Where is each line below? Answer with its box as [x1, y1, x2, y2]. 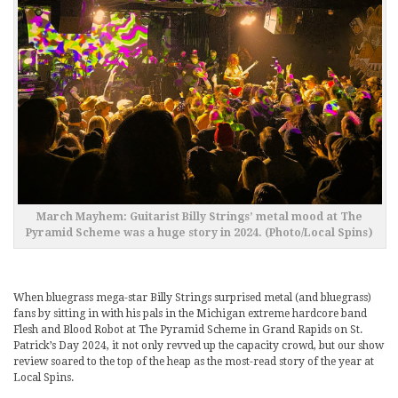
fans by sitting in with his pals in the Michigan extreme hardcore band [13, 306, 367, 320]
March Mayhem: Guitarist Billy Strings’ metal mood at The [36, 210, 363, 223]
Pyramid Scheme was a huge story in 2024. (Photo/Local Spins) [26, 226, 374, 239]
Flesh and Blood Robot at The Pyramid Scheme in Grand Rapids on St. [13, 322, 362, 336]
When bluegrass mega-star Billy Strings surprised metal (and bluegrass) [13, 291, 371, 304]
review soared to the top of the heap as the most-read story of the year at [13, 354, 374, 368]
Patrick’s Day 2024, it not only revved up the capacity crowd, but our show [13, 338, 384, 352]
